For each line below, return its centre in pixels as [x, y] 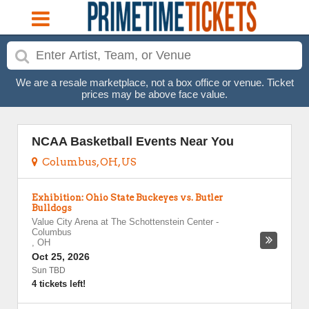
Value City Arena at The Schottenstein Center [122, 222]
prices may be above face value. [154, 94]
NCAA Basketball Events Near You [133, 141]
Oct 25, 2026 [61, 257]
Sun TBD [49, 270]
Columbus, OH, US [87, 162]
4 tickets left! [59, 284]
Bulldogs [52, 208]
